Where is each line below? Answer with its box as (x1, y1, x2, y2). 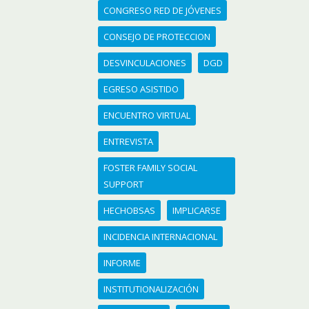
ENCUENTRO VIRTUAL (103, 109, 190, 121)
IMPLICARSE (172, 204, 221, 217)
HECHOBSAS (103, 204, 155, 217)
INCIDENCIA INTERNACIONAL (103, 230, 217, 243)
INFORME (103, 257, 141, 269)
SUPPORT (103, 178, 143, 190)
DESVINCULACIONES (103, 57, 186, 69)
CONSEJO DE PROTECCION (103, 30, 210, 43)
